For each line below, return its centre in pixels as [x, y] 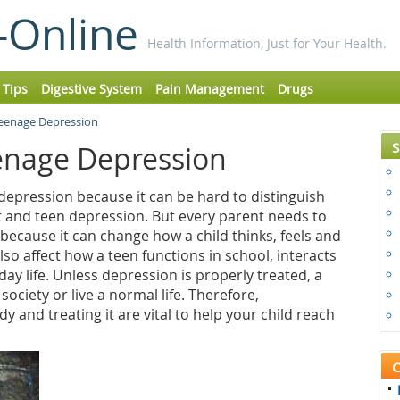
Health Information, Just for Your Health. [267, 43]
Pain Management [210, 89]
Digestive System [92, 89]
